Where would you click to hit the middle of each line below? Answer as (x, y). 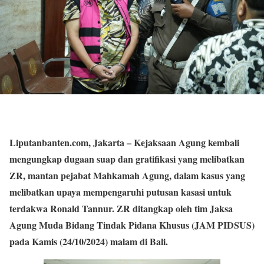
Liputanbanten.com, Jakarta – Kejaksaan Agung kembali (124, 143)
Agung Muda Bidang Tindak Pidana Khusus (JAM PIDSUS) (132, 225)
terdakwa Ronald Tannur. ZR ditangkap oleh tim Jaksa (121, 209)
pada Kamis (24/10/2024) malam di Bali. (89, 242)
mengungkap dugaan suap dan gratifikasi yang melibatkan (127, 159)
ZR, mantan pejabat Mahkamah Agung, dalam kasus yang (127, 176)
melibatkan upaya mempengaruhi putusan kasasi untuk (121, 192)
